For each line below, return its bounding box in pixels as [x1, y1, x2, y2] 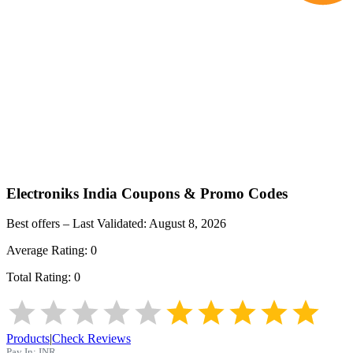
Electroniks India [6, 184, 117, 202]
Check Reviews [52, 332, 131, 346]
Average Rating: [6, 243, 91, 258]
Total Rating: [6, 270, 74, 284]
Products [6, 332, 50, 346]
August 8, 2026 [149, 217, 226, 231]
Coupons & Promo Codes [117, 184, 288, 202]
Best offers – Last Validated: [6, 217, 149, 231]
